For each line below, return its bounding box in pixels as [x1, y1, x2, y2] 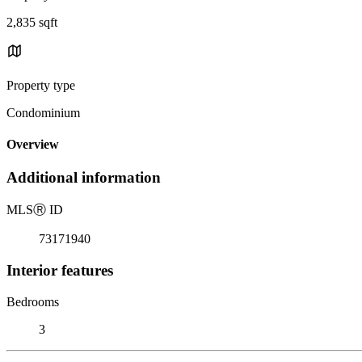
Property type [6, 78, 75, 92]
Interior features [6, 261, 113, 279]
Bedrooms [6, 294, 59, 309]
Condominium [6, 105, 80, 120]
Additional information [6, 169, 161, 187]
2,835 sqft [6, 15, 57, 29]
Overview [6, 137, 59, 152]
